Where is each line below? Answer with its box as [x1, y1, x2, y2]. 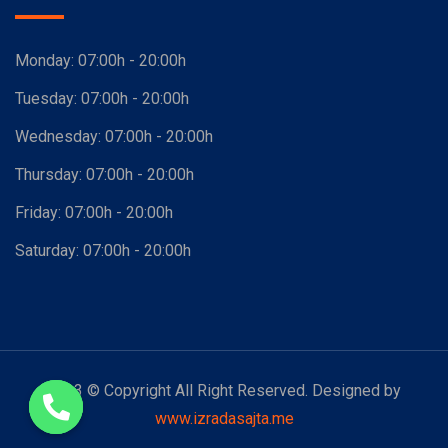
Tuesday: [15, 88, 81, 108]
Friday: [15, 202, 65, 222]
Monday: [15, 50, 78, 70]
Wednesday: [15, 126, 105, 146]
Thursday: [15, 164, 86, 184]
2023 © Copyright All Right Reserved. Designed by [47, 380, 401, 400]
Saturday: [15, 240, 83, 260]
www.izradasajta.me [154, 408, 294, 428]
